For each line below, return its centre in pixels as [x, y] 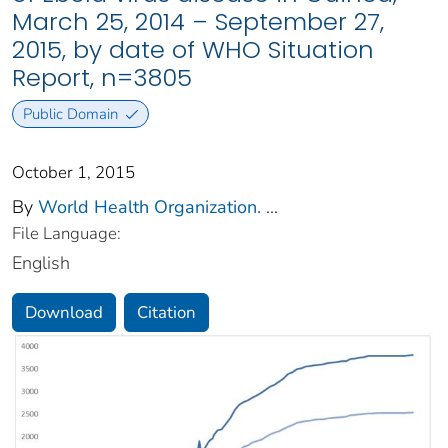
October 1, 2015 [73, 172]
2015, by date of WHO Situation [193, 50]
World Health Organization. [149, 206]
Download [64, 312]
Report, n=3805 [102, 78]
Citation [166, 312]
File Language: [66, 233]
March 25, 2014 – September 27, [198, 22]
